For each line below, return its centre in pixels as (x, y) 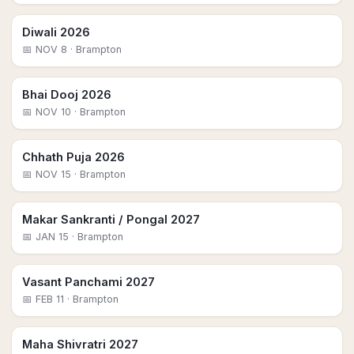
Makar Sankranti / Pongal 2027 (111, 219)
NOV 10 (53, 112)
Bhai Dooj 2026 (67, 94)
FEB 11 (50, 299)
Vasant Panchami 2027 (88, 282)
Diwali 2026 (56, 32)
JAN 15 (52, 237)
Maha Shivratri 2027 (80, 344)
